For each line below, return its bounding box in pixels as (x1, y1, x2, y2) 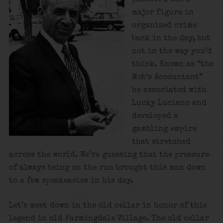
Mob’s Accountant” (132, 73, 203, 82)
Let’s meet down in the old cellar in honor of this (8, 202, 207, 211)
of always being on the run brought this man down (8, 164, 206, 172)
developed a (132, 112, 179, 120)
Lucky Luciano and (132, 99, 207, 108)
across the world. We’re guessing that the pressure (8, 151, 209, 159)
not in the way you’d (132, 47, 213, 56)
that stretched (132, 138, 191, 146)
